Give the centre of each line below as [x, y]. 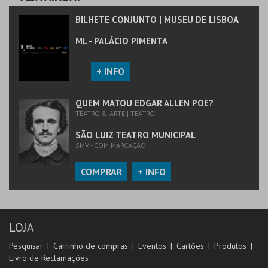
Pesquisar [26, 246]
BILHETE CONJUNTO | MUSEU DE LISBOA [157, 19]
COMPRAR [101, 171]
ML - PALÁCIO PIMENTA [121, 41]
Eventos [152, 246]
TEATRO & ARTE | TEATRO [115, 113]
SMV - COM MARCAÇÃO [111, 145]
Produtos [230, 246]
